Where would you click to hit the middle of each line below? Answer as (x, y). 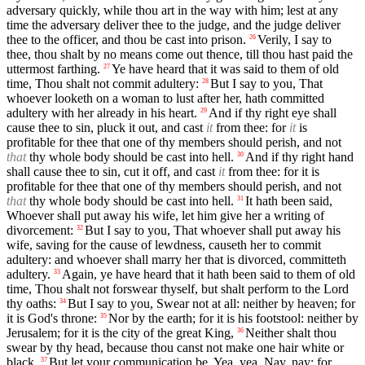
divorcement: (40, 231)
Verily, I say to (295, 40)
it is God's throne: (52, 319)
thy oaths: (31, 304)
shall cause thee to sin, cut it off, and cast (112, 172)
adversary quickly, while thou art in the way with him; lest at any (172, 11)
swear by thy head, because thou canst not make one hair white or (175, 348)
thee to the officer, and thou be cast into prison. (126, 40)
